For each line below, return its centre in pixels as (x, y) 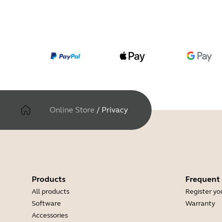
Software (46, 204)
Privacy (115, 110)
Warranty (200, 204)
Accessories (50, 216)
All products (51, 192)
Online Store (72, 110)
